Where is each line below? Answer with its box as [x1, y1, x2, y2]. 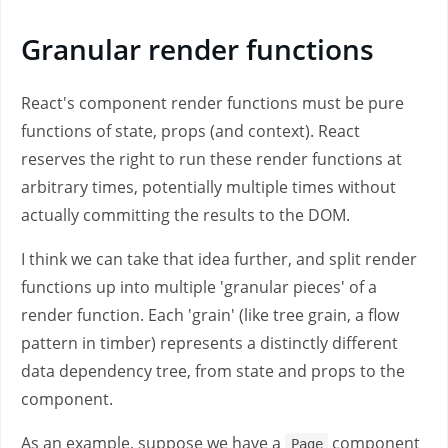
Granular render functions [21, 30, 374, 68]
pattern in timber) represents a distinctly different [21, 332, 398, 354]
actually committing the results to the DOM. [21, 204, 350, 226]
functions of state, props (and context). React [21, 120, 360, 142]
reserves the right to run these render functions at [21, 148, 402, 170]
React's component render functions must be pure [21, 92, 404, 114]
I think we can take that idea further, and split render [21, 248, 417, 270]
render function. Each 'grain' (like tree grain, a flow [21, 304, 399, 326]
